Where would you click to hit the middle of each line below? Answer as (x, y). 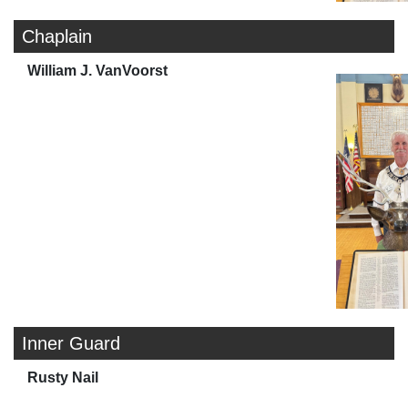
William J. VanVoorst (97, 70)
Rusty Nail (63, 377)
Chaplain (57, 36)
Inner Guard (71, 343)
